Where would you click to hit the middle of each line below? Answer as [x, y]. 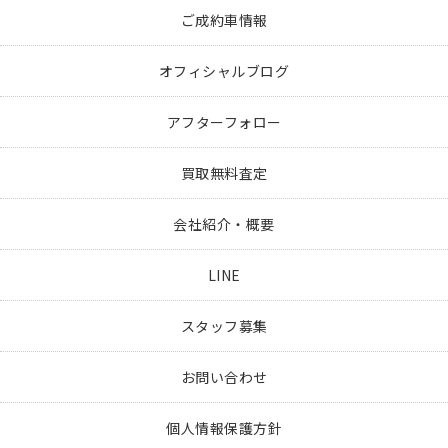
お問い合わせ [224, 377]
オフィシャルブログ [224, 71]
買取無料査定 [224, 173]
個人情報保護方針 [224, 428]
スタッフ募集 [224, 326]
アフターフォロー [224, 122]
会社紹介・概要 [224, 224]
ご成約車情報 [224, 20]
